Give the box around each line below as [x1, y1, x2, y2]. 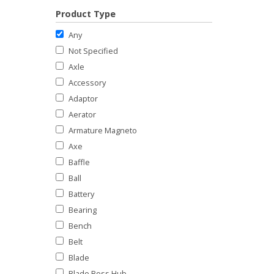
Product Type [56, 8, 116, 20]
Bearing [68, 204, 97, 215]
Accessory [68, 76, 106, 88]
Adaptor [68, 92, 98, 104]
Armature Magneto [68, 124, 137, 136]
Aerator [68, 108, 96, 120]
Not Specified [68, 45, 118, 56]
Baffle [68, 156, 90, 168]
